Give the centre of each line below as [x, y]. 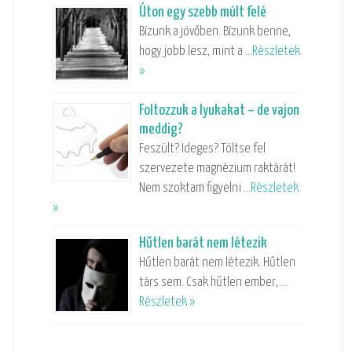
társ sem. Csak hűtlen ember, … [213, 282]
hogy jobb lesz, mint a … [195, 51]
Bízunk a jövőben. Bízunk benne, [214, 31]
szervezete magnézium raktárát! [217, 168]
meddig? [161, 129]
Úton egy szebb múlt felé [202, 12]
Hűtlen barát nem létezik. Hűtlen [217, 262]
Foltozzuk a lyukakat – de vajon [219, 110]
